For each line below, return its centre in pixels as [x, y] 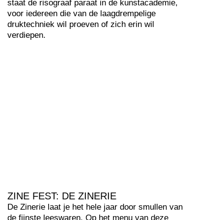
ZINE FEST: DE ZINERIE [62, 196]
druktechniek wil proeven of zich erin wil [81, 24]
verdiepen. [27, 35]
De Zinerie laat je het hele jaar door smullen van [95, 207]
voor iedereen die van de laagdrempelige [82, 14]
